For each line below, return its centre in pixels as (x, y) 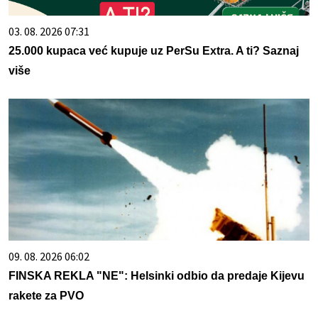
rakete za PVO (46, 296)
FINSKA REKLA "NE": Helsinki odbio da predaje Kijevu (157, 276)
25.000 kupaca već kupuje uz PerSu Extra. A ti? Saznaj (154, 51)
